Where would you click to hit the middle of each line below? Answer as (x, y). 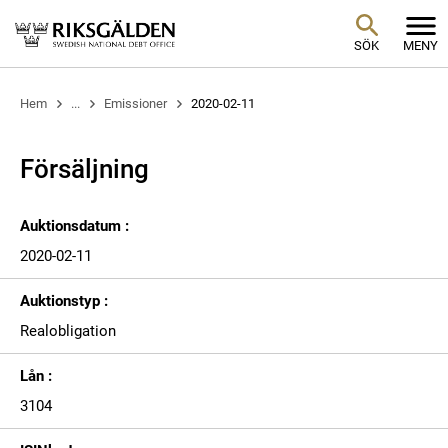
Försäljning (84, 169)
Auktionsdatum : (74, 226)
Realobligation (68, 331)
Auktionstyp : (64, 301)
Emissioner (135, 103)
